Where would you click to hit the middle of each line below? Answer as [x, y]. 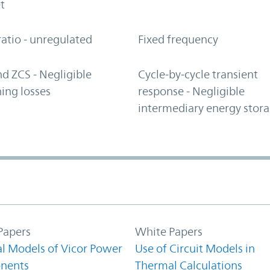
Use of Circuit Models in [195, 248]
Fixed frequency [178, 39]
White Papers [169, 231]
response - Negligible [191, 91]
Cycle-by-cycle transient [198, 74]
